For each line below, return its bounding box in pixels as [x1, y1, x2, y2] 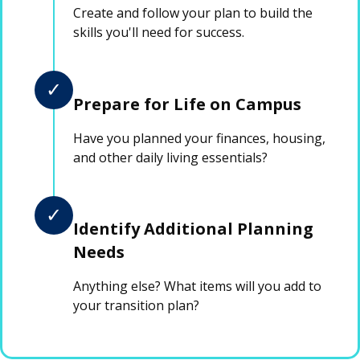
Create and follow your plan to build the [73, 3, 313, 22]
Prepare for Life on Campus [73, 92, 301, 115]
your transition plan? [73, 297, 199, 315]
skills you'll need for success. [73, 22, 244, 41]
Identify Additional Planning [73, 218, 313, 240]
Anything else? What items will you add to [73, 277, 321, 296]
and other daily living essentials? [73, 148, 268, 166]
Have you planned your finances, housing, [73, 129, 325, 147]
